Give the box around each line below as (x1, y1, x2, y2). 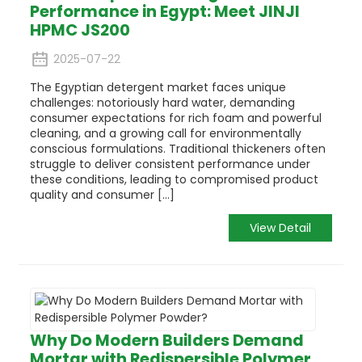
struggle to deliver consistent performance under (29, 156, 310, 173)
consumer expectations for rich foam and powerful (29, 110, 322, 127)
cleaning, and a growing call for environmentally (29, 125, 301, 142)
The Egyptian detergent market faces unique (29, 79, 286, 96)
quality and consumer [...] (29, 187, 175, 204)
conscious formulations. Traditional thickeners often (29, 141, 326, 158)
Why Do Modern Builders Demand (29, 328, 304, 351)
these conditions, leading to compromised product (29, 171, 318, 188)
